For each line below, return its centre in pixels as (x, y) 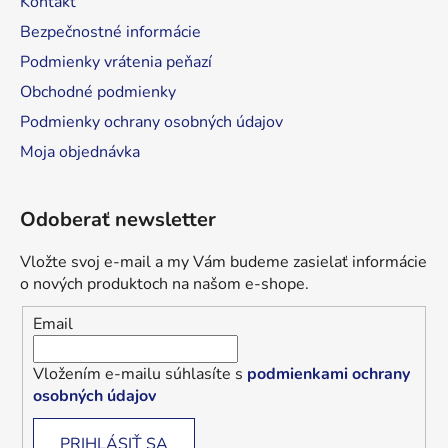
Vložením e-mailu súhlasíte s (140, 373)
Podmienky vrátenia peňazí (116, 62)
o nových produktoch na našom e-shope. (164, 284)
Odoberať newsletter (118, 220)
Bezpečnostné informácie (110, 32)
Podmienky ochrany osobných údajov (151, 122)
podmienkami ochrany (328, 373)
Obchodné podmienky (98, 92)
